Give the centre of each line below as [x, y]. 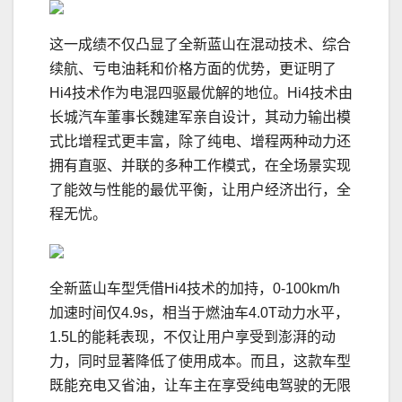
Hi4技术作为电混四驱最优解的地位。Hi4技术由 [201, 93]
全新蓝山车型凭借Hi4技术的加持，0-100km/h [195, 289]
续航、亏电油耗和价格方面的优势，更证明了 [193, 69]
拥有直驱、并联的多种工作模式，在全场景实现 [200, 166]
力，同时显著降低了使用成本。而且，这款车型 [200, 362]
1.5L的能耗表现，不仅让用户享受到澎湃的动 [192, 337]
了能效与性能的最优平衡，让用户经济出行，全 [200, 190]
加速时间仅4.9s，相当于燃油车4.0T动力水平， [199, 313]
